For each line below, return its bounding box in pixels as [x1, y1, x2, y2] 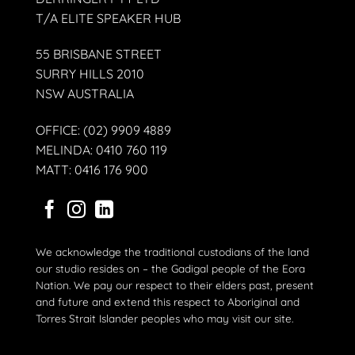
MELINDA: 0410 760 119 [36, 142, 167, 158]
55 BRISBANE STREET [36, 46, 162, 63]
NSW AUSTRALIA [36, 86, 134, 102]
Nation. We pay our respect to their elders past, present [36, 278, 314, 292]
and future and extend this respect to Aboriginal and [36, 295, 300, 309]
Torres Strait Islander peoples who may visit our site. [36, 311, 293, 326]
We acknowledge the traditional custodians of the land [36, 245, 309, 259]
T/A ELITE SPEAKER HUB [36, 10, 181, 26]
